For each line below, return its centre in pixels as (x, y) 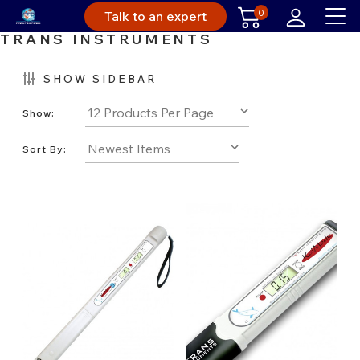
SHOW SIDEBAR (100, 78)
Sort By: (45, 149)
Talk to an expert (156, 16)
